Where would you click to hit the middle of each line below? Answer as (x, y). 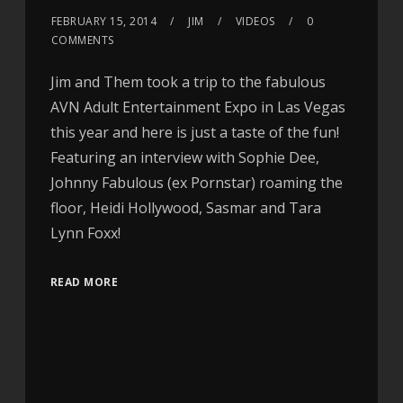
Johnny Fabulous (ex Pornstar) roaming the (196, 183)
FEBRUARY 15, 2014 (104, 22)
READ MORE (84, 282)
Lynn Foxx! (85, 233)
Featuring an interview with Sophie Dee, (184, 158)
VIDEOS (255, 22)
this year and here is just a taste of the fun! (194, 133)
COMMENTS (82, 40)
